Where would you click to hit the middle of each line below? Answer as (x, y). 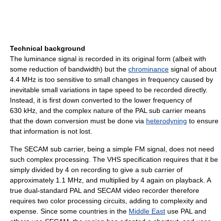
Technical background (48, 48)
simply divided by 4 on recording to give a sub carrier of (96, 169)
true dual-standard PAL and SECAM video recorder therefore (105, 190)
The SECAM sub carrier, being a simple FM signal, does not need (112, 149)
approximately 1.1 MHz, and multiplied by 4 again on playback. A (110, 180)
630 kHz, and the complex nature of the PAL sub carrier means (108, 110)
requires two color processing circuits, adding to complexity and (109, 201)
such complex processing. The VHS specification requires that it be (114, 159)
